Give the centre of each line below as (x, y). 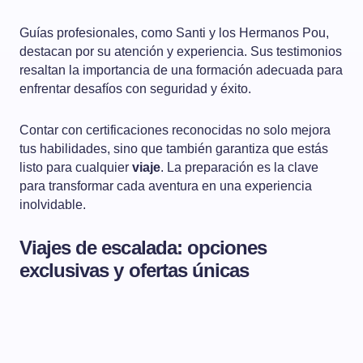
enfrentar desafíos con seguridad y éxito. (135, 88)
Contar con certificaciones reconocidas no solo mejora (175, 130)
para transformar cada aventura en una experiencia (166, 186)
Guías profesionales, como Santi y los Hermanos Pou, (174, 32)
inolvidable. (53, 204)
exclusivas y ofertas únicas (135, 270)
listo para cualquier (76, 167)
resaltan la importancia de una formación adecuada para (181, 70)
